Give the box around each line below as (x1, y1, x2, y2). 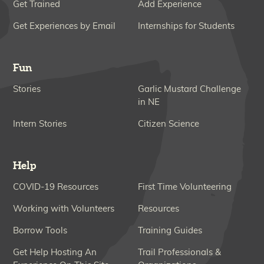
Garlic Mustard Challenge (138, 84, 241, 94)
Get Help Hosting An (13, 247, 97, 257)
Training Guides (138, 226, 202, 235)
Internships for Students (138, 21, 235, 31)
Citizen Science (138, 119, 199, 128)
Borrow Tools (13, 226, 68, 235)
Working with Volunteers (13, 204, 115, 213)
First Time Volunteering (138, 182, 232, 192)
